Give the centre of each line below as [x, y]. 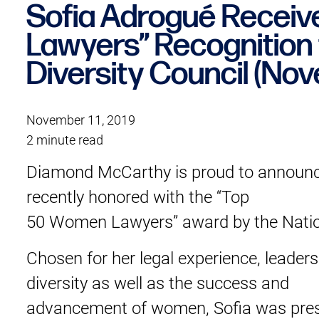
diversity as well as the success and [158, 282]
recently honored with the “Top [138, 196]
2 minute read [65, 139]
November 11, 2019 [81, 119]
